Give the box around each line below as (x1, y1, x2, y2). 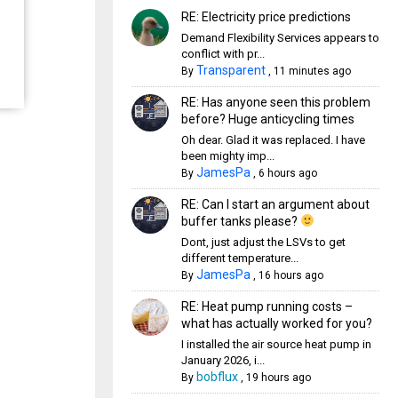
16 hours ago (258, 269, 323, 282)
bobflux (195, 370, 238, 384)
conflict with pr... (180, 47, 265, 60)
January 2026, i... (180, 354, 265, 367)
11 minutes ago (273, 65, 351, 77)
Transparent (195, 63, 266, 77)
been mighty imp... (180, 149, 275, 163)
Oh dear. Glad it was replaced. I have (180, 133, 365, 147)
